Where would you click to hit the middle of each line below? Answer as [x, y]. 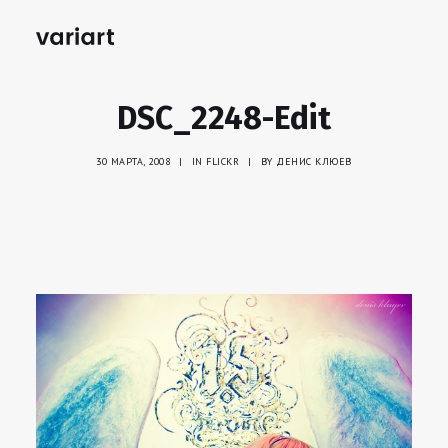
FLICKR [223, 161]
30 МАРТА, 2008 [133, 161]
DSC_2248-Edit [224, 118]
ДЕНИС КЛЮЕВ [314, 161]
